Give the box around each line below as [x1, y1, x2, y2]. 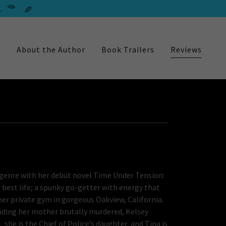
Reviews [170, 44, 202, 54]
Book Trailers [101, 44, 154, 54]
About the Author [16, 44, 85, 54]
